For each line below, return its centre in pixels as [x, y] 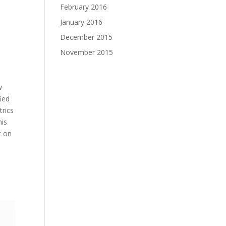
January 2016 [81, 22]
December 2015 [87, 37]
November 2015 [87, 52]
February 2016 [84, 7]
